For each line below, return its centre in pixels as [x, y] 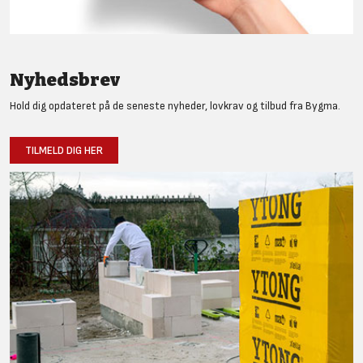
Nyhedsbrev [65, 80]
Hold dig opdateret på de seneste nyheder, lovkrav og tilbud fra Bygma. [175, 106]
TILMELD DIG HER [64, 150]
